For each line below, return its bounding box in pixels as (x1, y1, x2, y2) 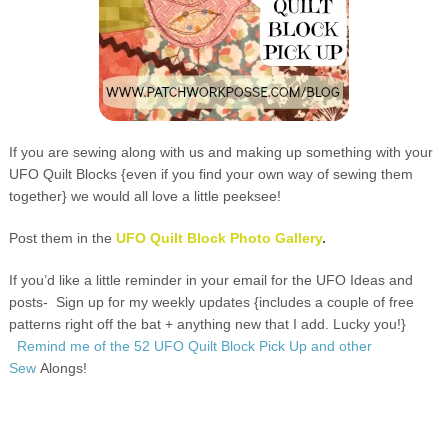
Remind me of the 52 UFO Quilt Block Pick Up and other (16, 337, 372, 354)
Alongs (35, 359, 83, 376)
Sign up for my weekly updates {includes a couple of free (55, 293, 414, 310)
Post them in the (8, 229, 116, 246)
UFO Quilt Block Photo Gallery (115, 229, 322, 246)
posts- (8, 293, 56, 310)
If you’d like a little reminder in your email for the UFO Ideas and (8, 271, 413, 288)
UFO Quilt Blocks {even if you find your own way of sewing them (8, 165, 413, 182)
